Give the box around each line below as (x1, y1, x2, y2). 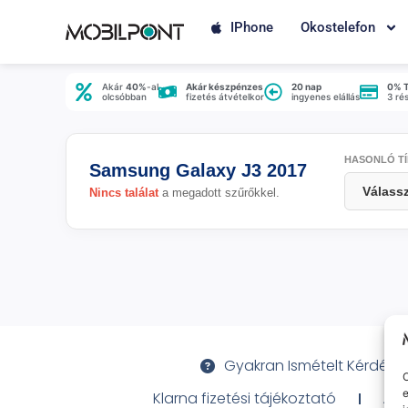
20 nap (291, 81, 321, 92)
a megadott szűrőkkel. (158, 186, 280, 199)
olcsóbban (102, 91, 147, 102)
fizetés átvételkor (186, 91, 264, 102)
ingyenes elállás (291, 91, 360, 102)
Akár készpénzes (186, 81, 263, 92)
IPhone (230, 19, 273, 36)
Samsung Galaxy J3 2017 (89, 160, 307, 180)
